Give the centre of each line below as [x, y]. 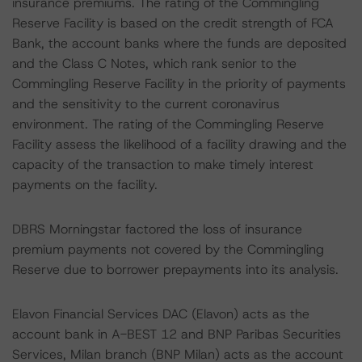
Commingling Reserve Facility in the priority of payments [179, 84]
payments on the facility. [85, 185]
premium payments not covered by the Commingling [168, 249]
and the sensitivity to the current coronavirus [146, 104]
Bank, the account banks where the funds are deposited [179, 43]
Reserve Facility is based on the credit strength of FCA [173, 23]
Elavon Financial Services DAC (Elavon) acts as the [161, 314]
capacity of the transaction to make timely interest [163, 164]
